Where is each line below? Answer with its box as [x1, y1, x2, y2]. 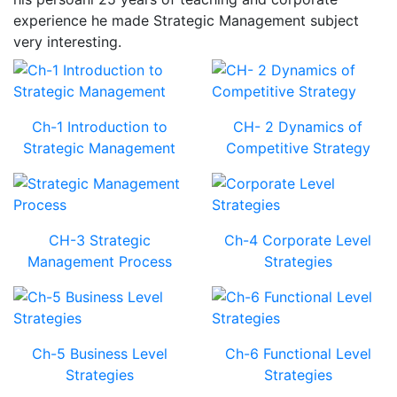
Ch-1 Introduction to [31, 117, 167, 136]
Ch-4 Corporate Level [224, 230, 371, 249]
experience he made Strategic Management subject [13, 11, 359, 29]
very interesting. [13, 32, 121, 51]
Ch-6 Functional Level [224, 344, 371, 362]
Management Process [27, 252, 172, 270]
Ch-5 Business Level [31, 344, 167, 362]
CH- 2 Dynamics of [233, 117, 362, 136]
